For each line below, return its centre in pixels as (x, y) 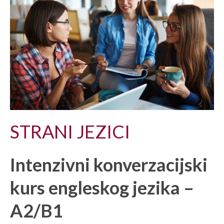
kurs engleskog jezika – (102, 187)
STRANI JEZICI (70, 131)
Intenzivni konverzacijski (109, 164)
